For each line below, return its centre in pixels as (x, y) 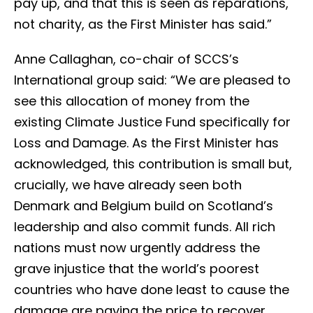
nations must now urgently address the (137, 248)
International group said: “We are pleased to (152, 80)
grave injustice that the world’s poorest (137, 269)
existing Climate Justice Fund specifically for (152, 122)
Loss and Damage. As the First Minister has (146, 143)
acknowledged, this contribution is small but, (153, 164)
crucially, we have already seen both (128, 185)
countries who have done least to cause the (152, 290)
